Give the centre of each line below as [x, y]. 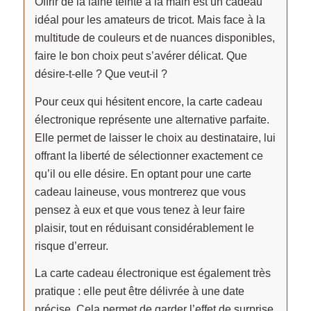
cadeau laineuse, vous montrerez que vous [140, 192]
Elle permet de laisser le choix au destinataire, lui [155, 137]
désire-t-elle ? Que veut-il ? [101, 74]
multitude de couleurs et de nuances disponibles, [154, 38]
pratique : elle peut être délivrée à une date [139, 292]
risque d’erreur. [71, 246]
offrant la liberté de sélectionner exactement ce [149, 155]
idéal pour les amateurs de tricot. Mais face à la [150, 20]
